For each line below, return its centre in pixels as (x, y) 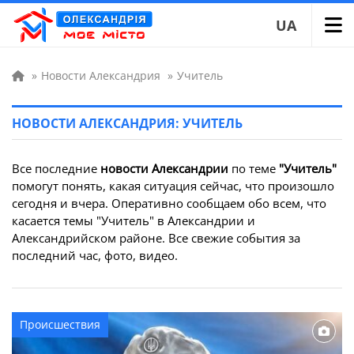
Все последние (56, 168)
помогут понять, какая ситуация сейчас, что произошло (173, 186)
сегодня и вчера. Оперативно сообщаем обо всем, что (169, 203)
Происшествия (60, 324)
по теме (254, 168)
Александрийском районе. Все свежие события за (156, 238)
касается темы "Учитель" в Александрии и (134, 220)
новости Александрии (164, 168)
